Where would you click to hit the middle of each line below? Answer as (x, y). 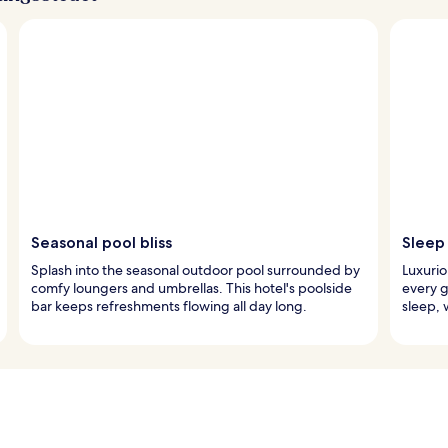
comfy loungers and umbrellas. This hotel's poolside (191, 287)
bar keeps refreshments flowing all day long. (169, 305)
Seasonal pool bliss (101, 242)
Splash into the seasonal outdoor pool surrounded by (195, 269)
